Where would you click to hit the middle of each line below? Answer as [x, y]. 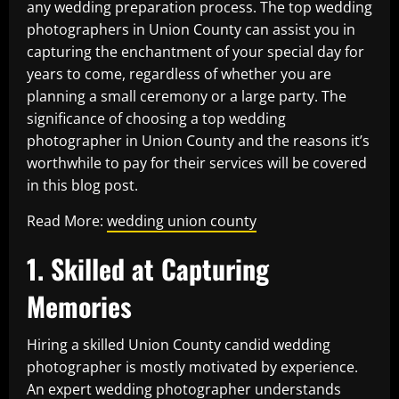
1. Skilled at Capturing [148, 269]
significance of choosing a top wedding [156, 118]
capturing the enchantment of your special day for [195, 52]
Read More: [67, 221]
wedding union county [182, 221]
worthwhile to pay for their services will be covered [197, 163]
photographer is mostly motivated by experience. [192, 367]
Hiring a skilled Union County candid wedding [179, 345]
